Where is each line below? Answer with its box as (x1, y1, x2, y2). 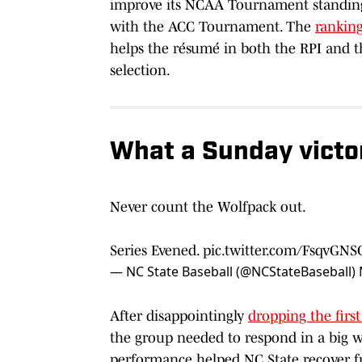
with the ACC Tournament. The (110, 18, 315, 35)
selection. (110, 61, 170, 78)
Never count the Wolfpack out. (110, 198, 306, 215)
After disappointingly (110, 307, 248, 324)
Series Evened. (110, 242, 203, 259)
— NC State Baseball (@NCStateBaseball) (110, 262, 359, 280)
